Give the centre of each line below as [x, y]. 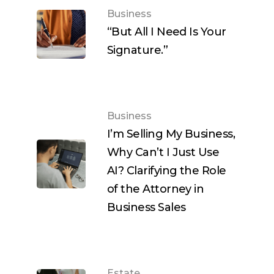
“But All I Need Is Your [167, 32]
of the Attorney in [156, 189]
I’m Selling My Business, [171, 134]
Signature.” [138, 50]
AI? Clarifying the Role [167, 171]
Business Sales [146, 208]
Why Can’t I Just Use [163, 153]
